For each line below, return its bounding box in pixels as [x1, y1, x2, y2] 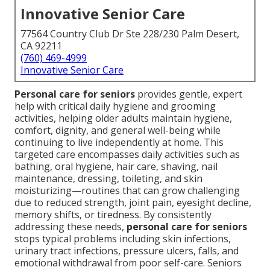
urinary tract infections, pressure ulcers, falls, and [14, 244, 239, 258]
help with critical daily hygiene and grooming [14, 99, 216, 113]
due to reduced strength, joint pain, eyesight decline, [14, 196, 251, 210]
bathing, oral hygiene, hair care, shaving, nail [14, 160, 218, 174]
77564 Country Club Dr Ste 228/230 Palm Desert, [20, 27, 239, 41]
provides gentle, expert [135, 87, 242, 101]
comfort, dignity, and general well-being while [14, 124, 221, 137]
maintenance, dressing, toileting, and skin [14, 172, 202, 186]
